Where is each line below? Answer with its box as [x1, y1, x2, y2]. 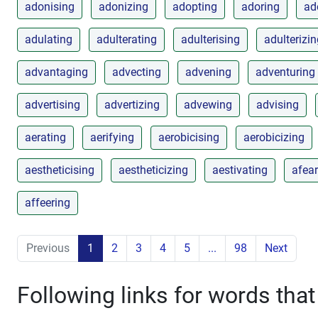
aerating [25, 130, 66, 144]
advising [256, 97, 299, 111]
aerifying [90, 130, 134, 144]
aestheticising [25, 163, 94, 177]
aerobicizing [243, 130, 305, 144]
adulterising [181, 32, 240, 46]
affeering [25, 195, 70, 209]
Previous [26, 241, 70, 255]
